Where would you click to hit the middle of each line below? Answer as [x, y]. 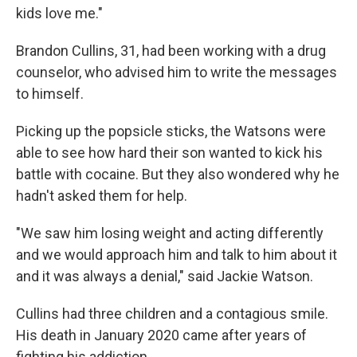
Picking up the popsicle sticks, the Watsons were [171, 131]
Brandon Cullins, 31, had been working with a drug [171, 51]
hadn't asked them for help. [102, 196]
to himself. [50, 94]
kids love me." [59, 13]
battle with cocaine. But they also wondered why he [178, 174]
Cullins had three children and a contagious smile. [172, 314]
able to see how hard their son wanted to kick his [169, 153]
